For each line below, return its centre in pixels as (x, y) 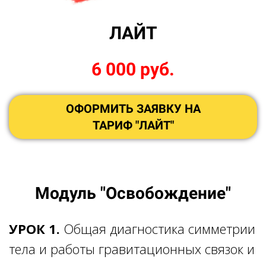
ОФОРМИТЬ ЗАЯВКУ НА (133, 108)
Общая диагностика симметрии (159, 228)
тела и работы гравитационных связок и (132, 248)
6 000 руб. (133, 69)
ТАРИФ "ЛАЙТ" (133, 125)
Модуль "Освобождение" (133, 193)
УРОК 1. (36, 228)
